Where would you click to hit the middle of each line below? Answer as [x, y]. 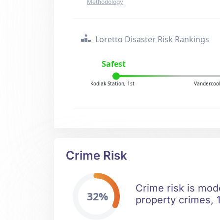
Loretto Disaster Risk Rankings [151, 39]
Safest [114, 64]
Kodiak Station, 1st [113, 83]
